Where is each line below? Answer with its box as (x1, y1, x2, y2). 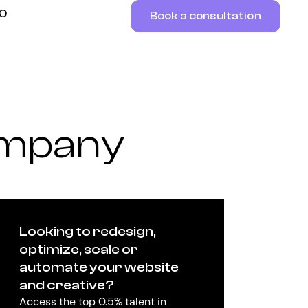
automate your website (19, 259, 179, 275)
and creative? (19, 277, 114, 293)
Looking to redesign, (19, 223, 156, 239)
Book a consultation (149, 10, 261, 23)
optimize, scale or (19, 241, 138, 257)
